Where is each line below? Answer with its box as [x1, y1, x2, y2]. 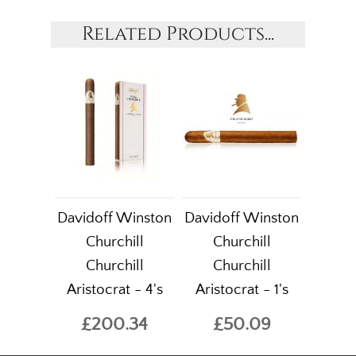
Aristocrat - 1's [195, 281, 288, 298]
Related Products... [82, 21, 274, 47]
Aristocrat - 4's [66, 281, 163, 298]
